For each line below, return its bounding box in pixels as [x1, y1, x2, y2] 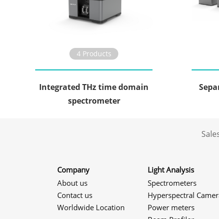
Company [57, 165, 89, 175]
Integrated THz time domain [39, 82, 149, 92]
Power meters [148, 202, 195, 212]
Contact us [57, 190, 92, 200]
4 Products [76, 49, 111, 58]
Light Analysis [148, 165, 194, 175]
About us [57, 178, 88, 188]
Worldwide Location [57, 202, 125, 212]
